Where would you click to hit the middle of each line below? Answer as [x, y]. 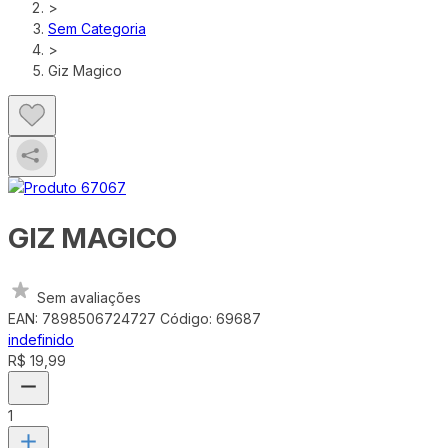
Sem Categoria [97, 28]
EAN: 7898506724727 [82, 318]
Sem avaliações [89, 297]
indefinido [41, 339]
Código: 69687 [210, 318]
